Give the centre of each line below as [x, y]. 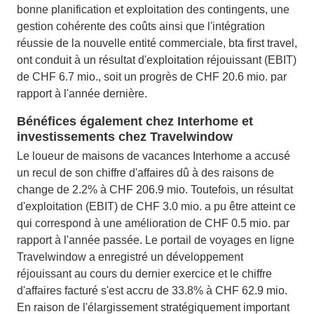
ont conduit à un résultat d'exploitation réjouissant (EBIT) [157, 60]
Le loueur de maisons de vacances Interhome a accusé [153, 156]
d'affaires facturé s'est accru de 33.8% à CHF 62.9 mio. [152, 291]
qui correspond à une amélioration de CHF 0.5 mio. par [153, 223]
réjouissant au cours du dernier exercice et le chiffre [144, 274]
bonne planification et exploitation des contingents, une [153, 9]
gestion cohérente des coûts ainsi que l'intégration [141, 26]
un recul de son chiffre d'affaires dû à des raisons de [145, 173]
